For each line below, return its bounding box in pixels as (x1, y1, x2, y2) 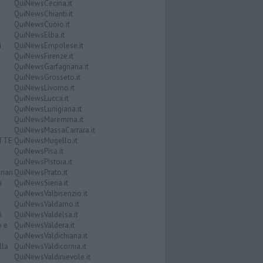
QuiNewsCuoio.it (14, 19, 70, 30)
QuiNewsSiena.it (14, 178, 68, 188)
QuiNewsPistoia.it (14, 157, 72, 167)
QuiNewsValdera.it (14, 220, 75, 231)
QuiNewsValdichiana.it (14, 231, 87, 241)
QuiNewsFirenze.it (14, 51, 73, 62)
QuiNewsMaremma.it (14, 114, 83, 125)
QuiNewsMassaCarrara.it (14, 125, 95, 136)
